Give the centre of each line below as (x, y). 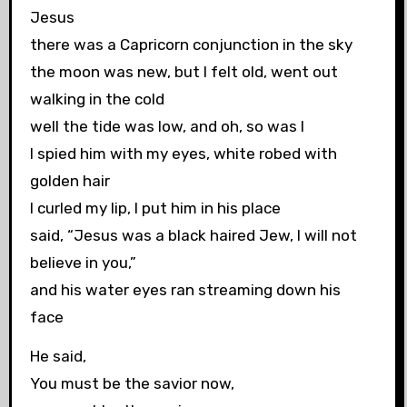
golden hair (69, 181)
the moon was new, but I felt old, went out (184, 72)
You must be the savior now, (132, 383)
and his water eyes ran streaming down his (185, 290)
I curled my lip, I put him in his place (155, 208)
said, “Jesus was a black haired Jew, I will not (193, 236)
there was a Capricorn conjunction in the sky (191, 45)
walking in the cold (97, 99)
